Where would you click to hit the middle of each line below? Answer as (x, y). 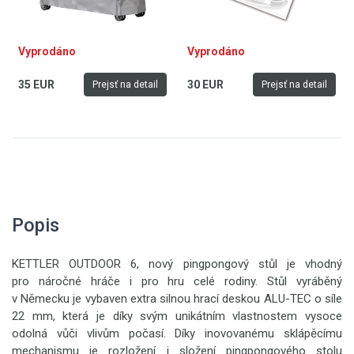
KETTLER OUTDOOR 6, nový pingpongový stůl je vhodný (177, 264)
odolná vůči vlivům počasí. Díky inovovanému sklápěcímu (177, 333)
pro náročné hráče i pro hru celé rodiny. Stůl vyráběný (177, 281)
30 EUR (205, 84)
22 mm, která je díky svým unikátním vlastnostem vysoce (177, 316)
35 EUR (36, 84)
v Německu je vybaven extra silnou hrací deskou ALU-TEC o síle (177, 299)
